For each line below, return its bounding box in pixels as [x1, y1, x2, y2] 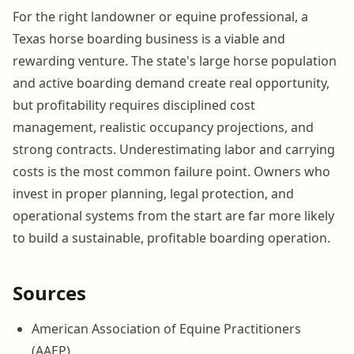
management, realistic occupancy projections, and [13, 118, 314, 136]
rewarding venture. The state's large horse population [13, 51, 337, 70]
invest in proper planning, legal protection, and [13, 184, 294, 202]
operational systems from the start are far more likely [13, 206, 334, 224]
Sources [13, 279, 86, 306]
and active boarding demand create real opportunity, [13, 73, 330, 92]
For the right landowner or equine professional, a [13, 7, 308, 25]
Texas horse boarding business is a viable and [13, 29, 285, 47]
